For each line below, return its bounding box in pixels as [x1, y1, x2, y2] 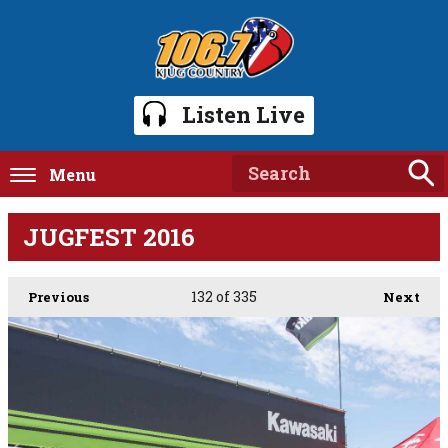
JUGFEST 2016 [23, 220, 195, 253]
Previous [28, 287, 89, 306]
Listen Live [182, 99, 305, 129]
